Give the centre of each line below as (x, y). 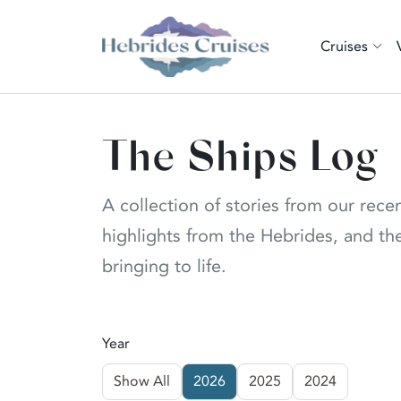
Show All (142, 381)
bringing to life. (164, 266)
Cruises (345, 46)
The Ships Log (240, 158)
